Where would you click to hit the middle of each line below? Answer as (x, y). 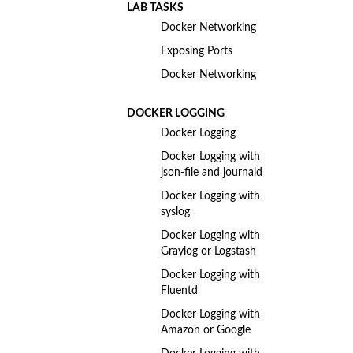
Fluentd (179, 290)
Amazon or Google (205, 329)
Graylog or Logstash (208, 251)
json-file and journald (211, 172)
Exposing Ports (196, 50)
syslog (175, 211)
